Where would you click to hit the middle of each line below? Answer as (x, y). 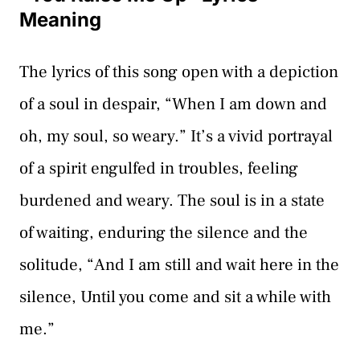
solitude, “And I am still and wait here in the (179, 265)
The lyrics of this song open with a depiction (179, 72)
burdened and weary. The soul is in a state (172, 200)
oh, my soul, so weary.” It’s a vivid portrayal (176, 136)
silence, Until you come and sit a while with (175, 297)
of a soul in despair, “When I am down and (173, 104)
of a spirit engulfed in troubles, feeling (159, 168)
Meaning (60, 20)
